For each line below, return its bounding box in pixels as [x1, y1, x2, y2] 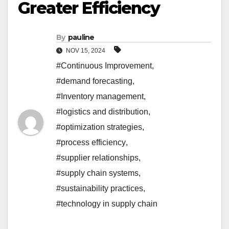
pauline [67, 33, 95, 42]
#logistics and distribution [56, 107, 148, 117]
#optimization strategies [56, 123, 142, 132]
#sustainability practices [56, 184, 143, 193]
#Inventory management [56, 92, 144, 101]
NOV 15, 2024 [64, 47, 107, 55]
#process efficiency [56, 138, 126, 147]
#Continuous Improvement [56, 61, 152, 71]
